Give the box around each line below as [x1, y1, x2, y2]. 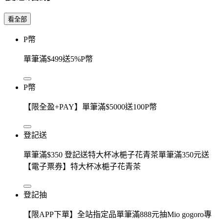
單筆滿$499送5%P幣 [23, 54, 93, 63]
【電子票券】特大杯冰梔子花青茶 [23, 162, 141, 171]
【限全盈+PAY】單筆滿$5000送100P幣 [23, 102, 157, 111]
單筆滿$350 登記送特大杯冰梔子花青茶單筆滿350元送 [23, 150, 209, 159]
